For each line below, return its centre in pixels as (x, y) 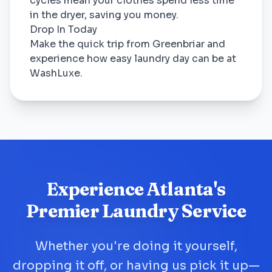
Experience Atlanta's (136, 189)
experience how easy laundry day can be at (133, 59)
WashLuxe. (56, 73)
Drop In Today (63, 29)
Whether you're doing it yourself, (136, 246)
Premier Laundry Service (136, 211)
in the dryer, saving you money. (104, 15)
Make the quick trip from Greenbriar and (127, 44)
